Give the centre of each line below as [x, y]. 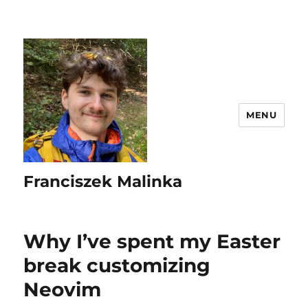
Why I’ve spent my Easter [152, 241]
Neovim [63, 289]
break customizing [117, 265]
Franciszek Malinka [103, 181]
